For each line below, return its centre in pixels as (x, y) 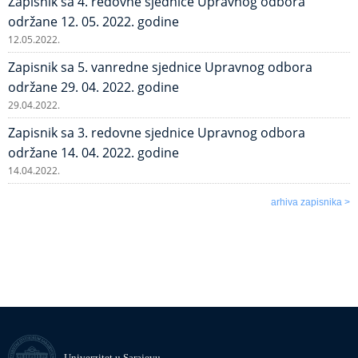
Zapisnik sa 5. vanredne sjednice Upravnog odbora (160, 67)
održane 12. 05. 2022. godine (93, 22)
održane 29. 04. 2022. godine (93, 87)
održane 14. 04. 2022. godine (93, 153)
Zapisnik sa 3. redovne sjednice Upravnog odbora (157, 133)
